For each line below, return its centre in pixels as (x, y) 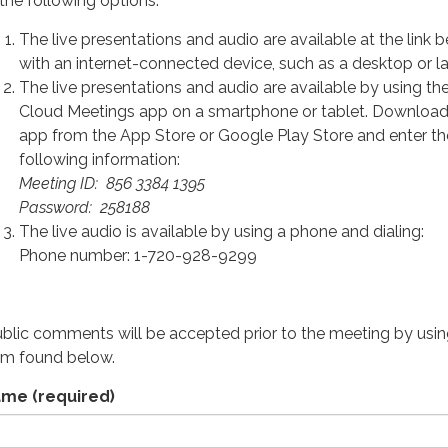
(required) (71, 396)
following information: (99, 159)
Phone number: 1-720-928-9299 (138, 255)
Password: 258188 (84, 207)
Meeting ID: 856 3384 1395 (112, 183)
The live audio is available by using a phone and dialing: (221, 231)
